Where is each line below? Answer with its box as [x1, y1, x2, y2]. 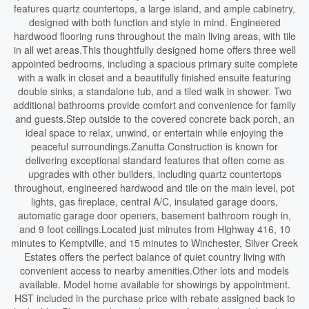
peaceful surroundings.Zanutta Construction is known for [31, 139, 278, 153]
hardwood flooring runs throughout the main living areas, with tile [13, 29, 296, 43]
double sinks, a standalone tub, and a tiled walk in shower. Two [17, 84, 292, 98]
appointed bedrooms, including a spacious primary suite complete [11, 57, 298, 70]
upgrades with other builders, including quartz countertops [28, 167, 281, 181]
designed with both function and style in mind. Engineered [28, 15, 281, 29]
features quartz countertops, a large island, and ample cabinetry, [14, 1, 295, 15]
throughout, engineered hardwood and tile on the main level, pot [14, 181, 295, 195]
